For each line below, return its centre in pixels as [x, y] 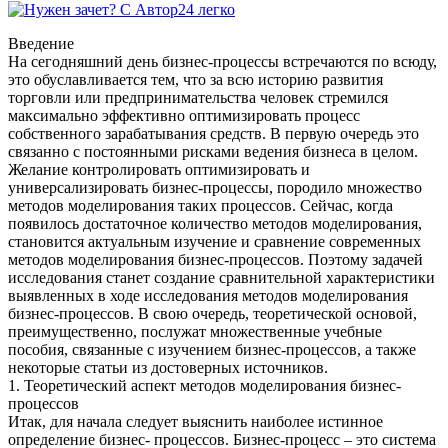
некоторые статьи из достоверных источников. [168, 367]
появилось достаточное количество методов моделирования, [215, 223]
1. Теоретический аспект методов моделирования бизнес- [204, 385]
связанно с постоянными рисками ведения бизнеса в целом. [213, 151]
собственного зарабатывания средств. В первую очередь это [213, 133]
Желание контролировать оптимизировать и [159, 169]
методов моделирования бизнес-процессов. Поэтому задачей [215, 259]
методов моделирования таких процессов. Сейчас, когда [200, 205]
